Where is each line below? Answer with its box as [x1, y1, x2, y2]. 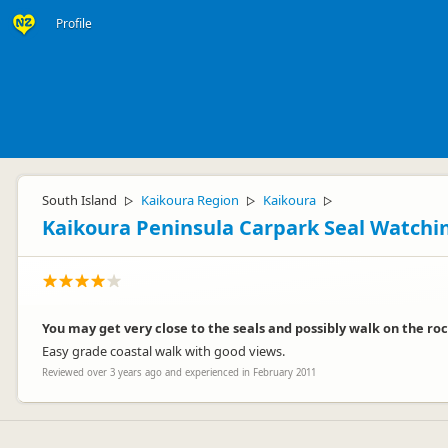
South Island [42, 191, 117, 209]
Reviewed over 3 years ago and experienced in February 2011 [42, 366, 316, 379]
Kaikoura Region [141, 191, 239, 209]
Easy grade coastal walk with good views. [42, 342, 285, 360]
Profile [56, 15, 92, 32]
